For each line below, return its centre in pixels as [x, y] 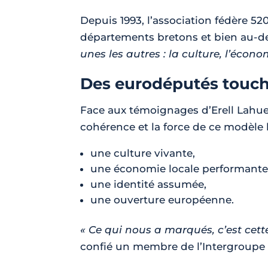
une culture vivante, [143, 153]
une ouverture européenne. [162, 200]
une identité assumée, [149, 184]
